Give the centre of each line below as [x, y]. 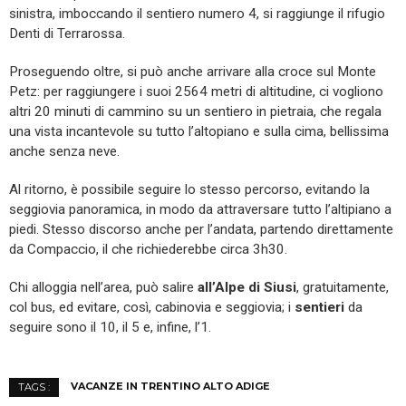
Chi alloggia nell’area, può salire [103, 288]
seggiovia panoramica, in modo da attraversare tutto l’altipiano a [200, 210]
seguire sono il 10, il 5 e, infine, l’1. [110, 328]
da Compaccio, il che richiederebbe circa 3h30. [148, 250]
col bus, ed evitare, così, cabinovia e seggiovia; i [152, 308]
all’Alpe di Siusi [247, 288]
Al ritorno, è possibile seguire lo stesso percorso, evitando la [189, 190]
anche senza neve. [64, 152]
